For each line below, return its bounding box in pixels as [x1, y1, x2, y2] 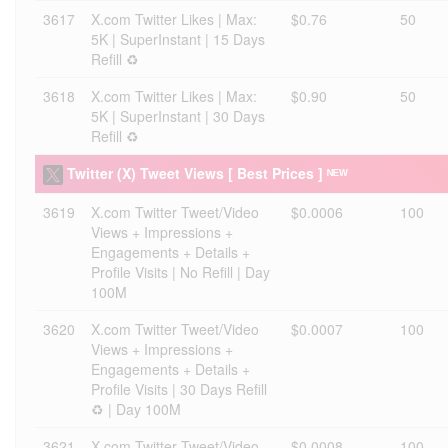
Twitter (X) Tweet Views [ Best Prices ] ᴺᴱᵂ [67, 163, 348, 183]
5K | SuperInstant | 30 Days [91, 106, 265, 126]
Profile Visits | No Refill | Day [91, 262, 270, 282]
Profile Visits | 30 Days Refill [91, 379, 267, 399]
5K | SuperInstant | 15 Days [91, 29, 265, 49]
